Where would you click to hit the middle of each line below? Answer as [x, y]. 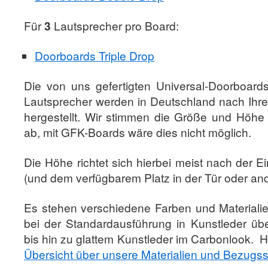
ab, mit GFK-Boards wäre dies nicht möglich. [138, 132]
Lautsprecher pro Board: [115, 25]
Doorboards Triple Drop [95, 55]
